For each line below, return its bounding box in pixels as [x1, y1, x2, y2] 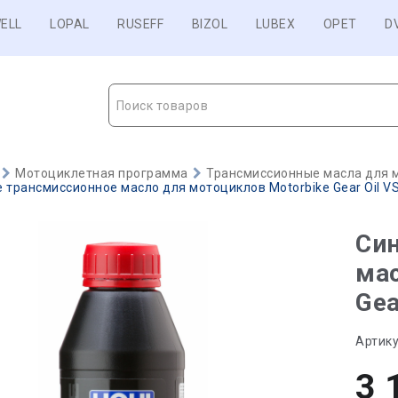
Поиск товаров [115, 99, 208, 113]
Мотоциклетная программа [15, 166, 188, 180]
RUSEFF [117, 17, 163, 31]
